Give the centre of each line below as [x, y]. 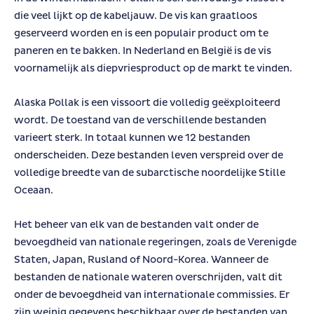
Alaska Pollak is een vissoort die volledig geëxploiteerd [147, 103]
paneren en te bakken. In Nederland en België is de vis [143, 51]
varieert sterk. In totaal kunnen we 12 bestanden [132, 138]
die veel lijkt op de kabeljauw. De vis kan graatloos [136, 16]
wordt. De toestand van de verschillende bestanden [140, 121]
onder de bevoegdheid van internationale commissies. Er [152, 295]
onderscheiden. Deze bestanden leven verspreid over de [149, 156]
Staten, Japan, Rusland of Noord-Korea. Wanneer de [141, 260]
